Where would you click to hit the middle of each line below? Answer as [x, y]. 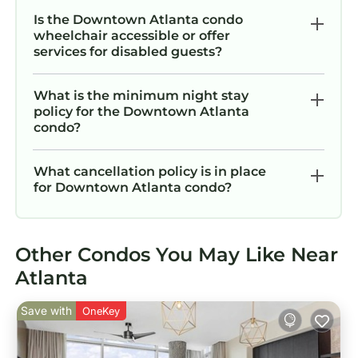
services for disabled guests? [128, 52]
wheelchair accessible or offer [132, 36]
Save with [46, 311]
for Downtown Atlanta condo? [133, 188]
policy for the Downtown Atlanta [141, 112]
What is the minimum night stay [141, 96]
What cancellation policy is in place [150, 172]
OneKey [101, 311]
